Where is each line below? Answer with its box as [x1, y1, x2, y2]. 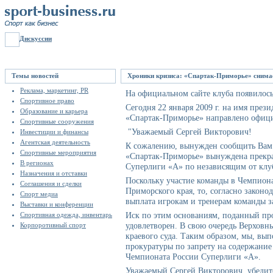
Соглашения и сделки [20, 180, 82, 187]
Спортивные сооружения [20, 118, 94, 125]
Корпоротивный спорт [20, 221, 86, 229]
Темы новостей [12, 72, 58, 79]
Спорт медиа [20, 190, 58, 197]
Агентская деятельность [20, 138, 90, 146]
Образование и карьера [20, 107, 88, 115]
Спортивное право [20, 97, 74, 104]
